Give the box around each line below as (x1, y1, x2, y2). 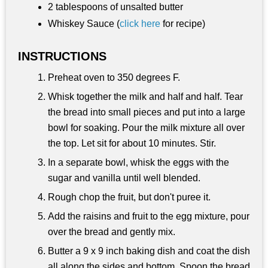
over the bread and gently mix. (48, 227, 175, 237)
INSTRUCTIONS (18, 50, 106, 63)
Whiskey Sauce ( (48, 19, 120, 29)
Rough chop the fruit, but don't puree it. (48, 192, 211, 203)
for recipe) (160, 19, 205, 29)
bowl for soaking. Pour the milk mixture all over (48, 123, 245, 133)
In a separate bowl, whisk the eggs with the (48, 157, 229, 168)
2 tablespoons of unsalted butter (48, 2, 183, 13)
